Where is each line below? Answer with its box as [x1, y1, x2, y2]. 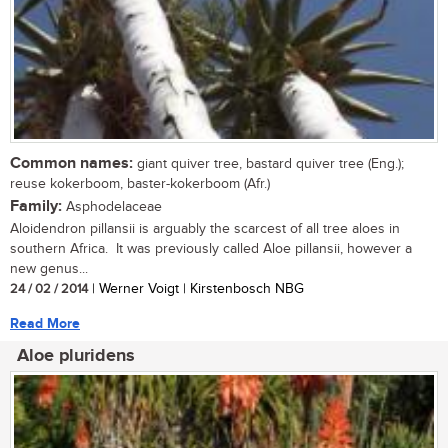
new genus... [10, 260, 88, 277]
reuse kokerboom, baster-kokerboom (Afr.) [10, 175, 270, 192]
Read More [10, 314, 80, 332]
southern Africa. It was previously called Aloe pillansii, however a [10, 240, 412, 257]
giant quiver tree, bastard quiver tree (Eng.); [133, 155, 404, 172]
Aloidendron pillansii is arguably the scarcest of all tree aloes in [10, 220, 400, 237]
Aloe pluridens [17, 344, 135, 367]
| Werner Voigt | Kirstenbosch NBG [88, 280, 304, 297]
